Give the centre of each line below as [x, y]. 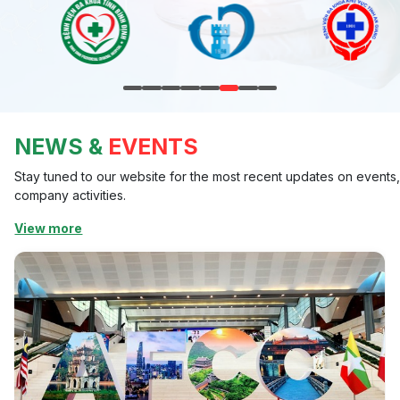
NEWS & [59, 146]
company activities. [71, 195]
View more [49, 228]
